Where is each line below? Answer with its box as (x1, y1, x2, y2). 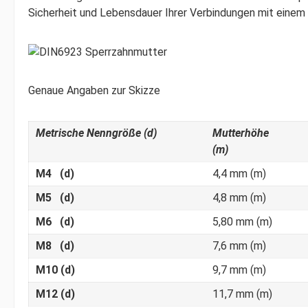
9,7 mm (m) (212, 263, 266, 276)
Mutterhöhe (212, 126, 269, 140)
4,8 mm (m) (212, 190, 266, 204)
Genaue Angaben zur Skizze (28, 83, 160, 97)
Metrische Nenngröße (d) (36, 126, 157, 140)
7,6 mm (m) (212, 239, 266, 252)
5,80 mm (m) (212, 214, 272, 228)
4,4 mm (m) (212, 166, 266, 180)
